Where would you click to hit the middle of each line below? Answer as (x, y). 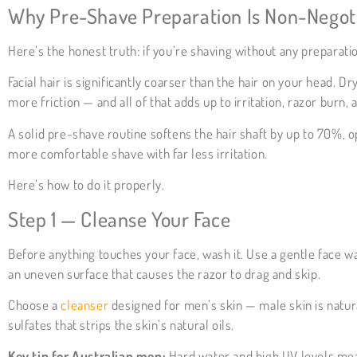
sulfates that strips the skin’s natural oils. (122, 325)
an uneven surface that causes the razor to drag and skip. (165, 273)
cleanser (85, 305)
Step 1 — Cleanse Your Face (120, 218)
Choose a (35, 305)
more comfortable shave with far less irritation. (138, 153)
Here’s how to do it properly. (86, 185)
